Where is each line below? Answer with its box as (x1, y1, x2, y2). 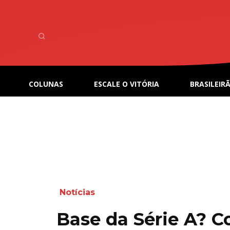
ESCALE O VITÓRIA (94, 79, 159, 89)
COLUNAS (29, 79, 63, 89)
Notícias (60, 187, 95, 197)
